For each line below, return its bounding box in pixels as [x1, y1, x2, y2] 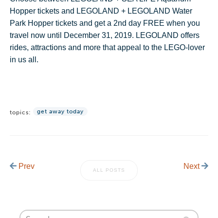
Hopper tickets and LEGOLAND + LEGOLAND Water [10, 7, 192, 16]
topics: [10, 109, 33, 116]
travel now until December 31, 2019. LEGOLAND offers [10, 31, 200, 40]
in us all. [10, 55, 38, 64]
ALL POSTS [93, 167, 125, 173]
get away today [37, 108, 84, 115]
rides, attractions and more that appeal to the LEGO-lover [10, 43, 205, 52]
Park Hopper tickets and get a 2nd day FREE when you [10, 19, 200, 28]
